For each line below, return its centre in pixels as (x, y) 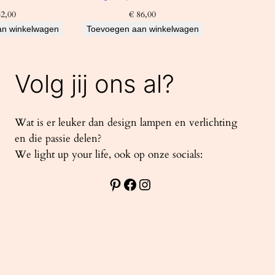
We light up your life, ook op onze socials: (109, 155)
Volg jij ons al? (95, 84)
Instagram (143, 184)
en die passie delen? (58, 139)
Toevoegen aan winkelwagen (142, 29)
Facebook (126, 184)
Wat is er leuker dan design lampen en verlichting (126, 123)
